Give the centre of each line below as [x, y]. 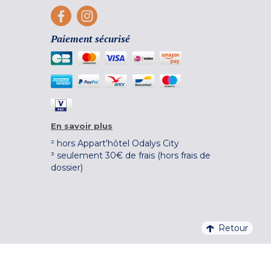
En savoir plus [82, 126]
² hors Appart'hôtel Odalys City [115, 143]
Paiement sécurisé [90, 38]
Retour [233, 228]
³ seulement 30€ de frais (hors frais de [131, 155]
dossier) [67, 167]
